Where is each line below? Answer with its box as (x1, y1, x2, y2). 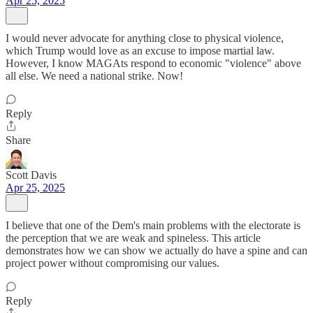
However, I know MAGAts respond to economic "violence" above (6, 57, 301, 69)
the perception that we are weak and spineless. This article (6, 232, 261, 244)
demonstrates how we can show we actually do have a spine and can (6, 245, 307, 256)
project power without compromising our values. (6, 257, 219, 269)
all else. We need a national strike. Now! (6, 70, 183, 82)
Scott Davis (6, 169, 57, 181)
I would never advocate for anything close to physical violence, (6, 32, 284, 44)
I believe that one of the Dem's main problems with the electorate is (6, 219, 300, 231)
